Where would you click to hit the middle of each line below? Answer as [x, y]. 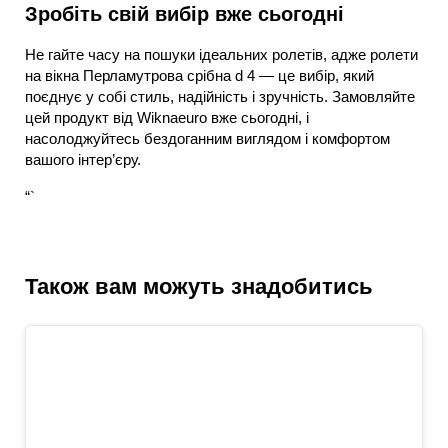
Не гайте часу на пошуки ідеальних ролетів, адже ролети [221, 54]
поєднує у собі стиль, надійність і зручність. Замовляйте [220, 96]
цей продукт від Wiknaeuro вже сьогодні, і [167, 117]
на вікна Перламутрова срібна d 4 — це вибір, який [199, 75]
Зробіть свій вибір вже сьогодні [184, 14]
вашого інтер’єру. [83, 159]
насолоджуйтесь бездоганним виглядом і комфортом [207, 138]
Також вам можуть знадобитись [199, 286]
